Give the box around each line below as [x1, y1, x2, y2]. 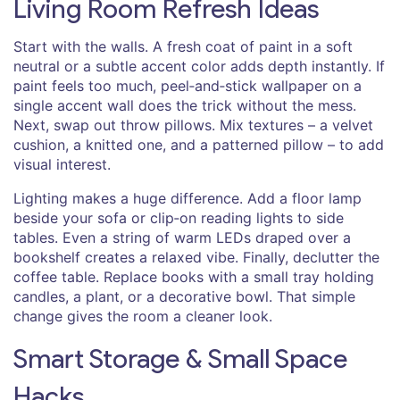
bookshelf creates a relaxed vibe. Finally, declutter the [13, 247, 379, 266]
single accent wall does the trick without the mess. [13, 96, 356, 114]
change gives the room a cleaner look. [13, 306, 272, 325]
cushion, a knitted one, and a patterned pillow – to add [13, 135, 384, 154]
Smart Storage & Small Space [13, 341, 347, 375]
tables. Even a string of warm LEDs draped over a [13, 228, 351, 246]
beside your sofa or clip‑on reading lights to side [13, 208, 344, 227]
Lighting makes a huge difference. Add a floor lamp [13, 188, 362, 207]
